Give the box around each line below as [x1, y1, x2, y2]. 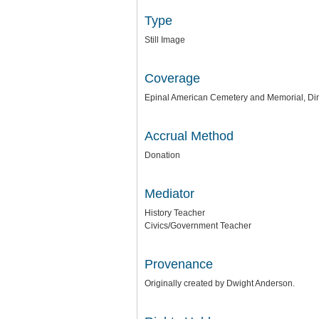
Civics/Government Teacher [145, 221, 251, 231]
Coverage [145, 71, 200, 85]
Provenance [145, 257, 213, 271]
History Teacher [145, 208, 205, 218]
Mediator [145, 187, 194, 201]
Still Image [145, 35, 185, 45]
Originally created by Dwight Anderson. [145, 278, 295, 288]
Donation [145, 150, 180, 160]
